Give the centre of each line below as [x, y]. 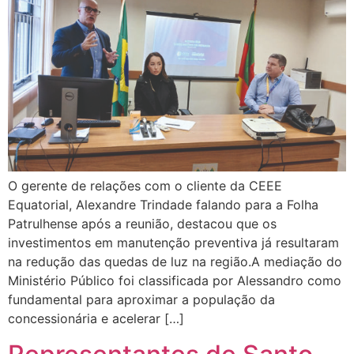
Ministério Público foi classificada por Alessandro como [175, 281]
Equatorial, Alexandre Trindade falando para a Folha [163, 205]
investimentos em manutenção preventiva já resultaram [173, 243]
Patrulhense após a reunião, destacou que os [142, 224]
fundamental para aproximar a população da [141, 300]
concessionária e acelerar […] [96, 319]
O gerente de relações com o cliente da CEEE [145, 186]
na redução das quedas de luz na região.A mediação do [175, 262]
